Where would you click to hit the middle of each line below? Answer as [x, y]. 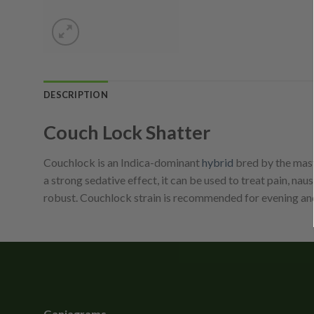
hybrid [218, 163]
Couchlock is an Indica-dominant [123, 163]
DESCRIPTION [76, 94]
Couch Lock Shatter [127, 132]
